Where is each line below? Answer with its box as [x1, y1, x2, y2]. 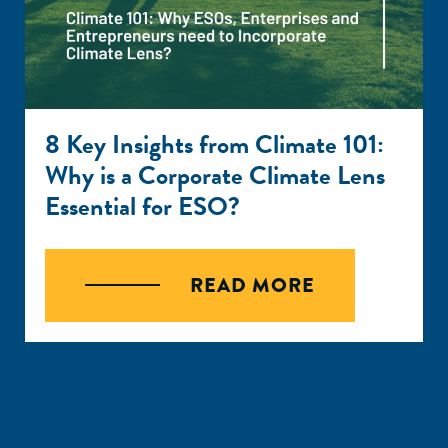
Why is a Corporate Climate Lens [45, 156, 385, 195]
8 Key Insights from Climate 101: [45, 125, 384, 164]
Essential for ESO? [45, 187, 240, 226]
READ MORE [190, 271, 315, 300]
